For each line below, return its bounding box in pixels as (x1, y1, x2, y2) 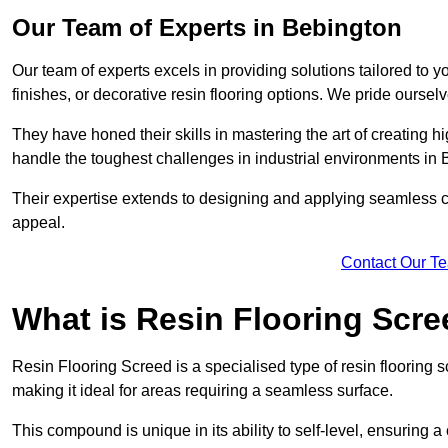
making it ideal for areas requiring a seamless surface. (12, 382, 393, 400)
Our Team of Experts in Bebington (12, 14, 402, 42)
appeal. (12, 214, 65, 232)
